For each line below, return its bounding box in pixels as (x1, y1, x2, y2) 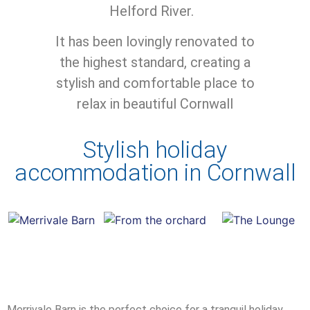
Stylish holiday (82, 136, 228, 163)
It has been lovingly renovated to (55, 33, 255, 51)
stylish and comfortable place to (55, 75, 255, 92)
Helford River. (109, 3, 201, 20)
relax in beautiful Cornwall (77, 95, 233, 113)
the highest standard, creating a (60, 54, 250, 71)
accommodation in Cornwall (14, 158, 296, 186)
